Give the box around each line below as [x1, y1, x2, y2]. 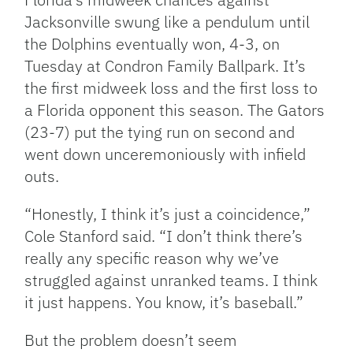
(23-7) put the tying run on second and [24, 121, 295, 143]
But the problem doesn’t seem [24, 329, 238, 351]
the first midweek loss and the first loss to [24, 77, 318, 99]
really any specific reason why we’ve [24, 247, 280, 269]
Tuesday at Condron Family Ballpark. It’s [24, 55, 307, 77]
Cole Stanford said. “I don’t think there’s [24, 225, 303, 247]
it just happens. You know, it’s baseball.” [24, 292, 304, 314]
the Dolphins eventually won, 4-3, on [24, 33, 281, 55]
